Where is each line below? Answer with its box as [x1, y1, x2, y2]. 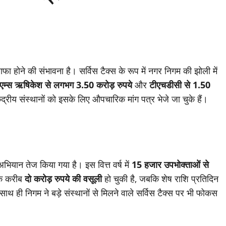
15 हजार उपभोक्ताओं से [132, 158, 209, 171]
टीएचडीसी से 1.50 [149, 79, 210, 91]
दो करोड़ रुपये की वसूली [25, 173, 102, 185]
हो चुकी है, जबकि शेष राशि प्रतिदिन [102, 173, 218, 185]
